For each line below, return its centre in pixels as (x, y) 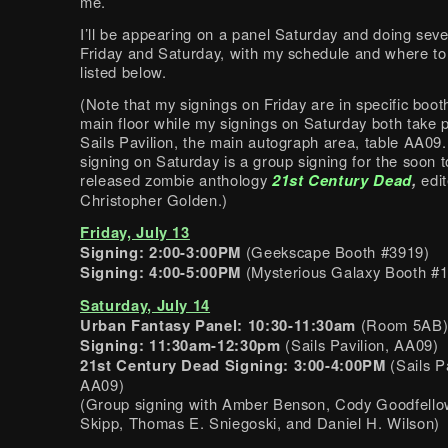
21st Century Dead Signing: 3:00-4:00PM (233, 365)
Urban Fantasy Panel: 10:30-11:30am (220, 325)
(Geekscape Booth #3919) (337, 252)
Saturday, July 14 (145, 305)
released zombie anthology (176, 180)
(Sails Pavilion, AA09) (359, 345)
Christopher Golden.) (154, 200)
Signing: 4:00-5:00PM (163, 272)
